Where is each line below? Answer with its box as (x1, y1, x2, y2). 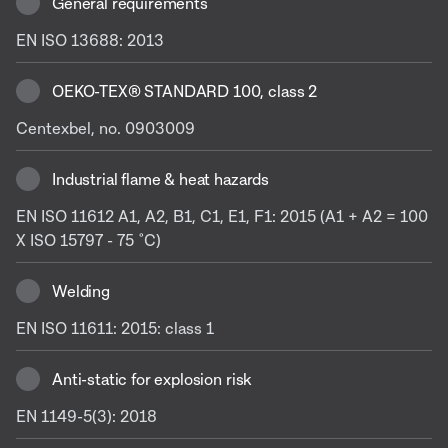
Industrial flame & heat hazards (52, 168, 270, 189)
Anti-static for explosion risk (52, 368, 252, 389)
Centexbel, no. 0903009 (16, 117, 195, 138)
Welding (52, 280, 110, 301)
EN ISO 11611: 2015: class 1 (16, 317, 214, 338)
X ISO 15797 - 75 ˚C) (16, 229, 161, 250)
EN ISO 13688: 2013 (16, 29, 164, 50)
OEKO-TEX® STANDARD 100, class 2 (52, 80, 318, 101)
